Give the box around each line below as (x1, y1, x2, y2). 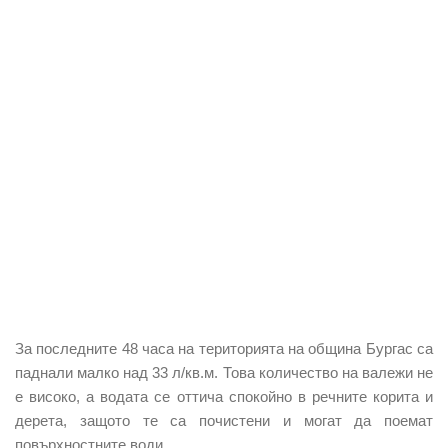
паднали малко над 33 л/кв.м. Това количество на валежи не (15, 363, 433, 381)
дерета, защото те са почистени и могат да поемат (15, 411, 433, 429)
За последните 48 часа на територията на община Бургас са (15, 339, 433, 357)
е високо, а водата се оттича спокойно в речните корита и (15, 387, 433, 405)
